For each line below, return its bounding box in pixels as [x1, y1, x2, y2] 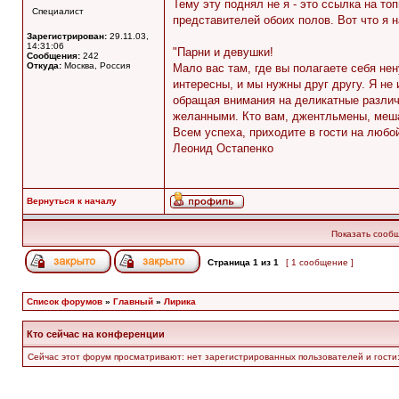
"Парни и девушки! [173, 45, 273, 59]
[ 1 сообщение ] [283, 257, 356, 267]
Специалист [32, 6, 84, 16]
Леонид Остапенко [173, 142, 273, 155]
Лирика [164, 297, 196, 306]
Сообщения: [27, 51, 80, 61]
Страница [205, 257, 253, 267]
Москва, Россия [61, 61, 130, 70]
